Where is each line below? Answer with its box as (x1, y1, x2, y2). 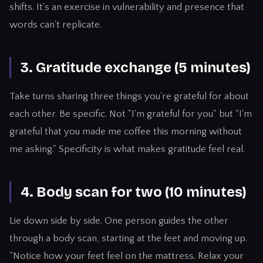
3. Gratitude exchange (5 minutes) (21, 59, 251, 76)
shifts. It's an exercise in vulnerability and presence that (9, 2, 244, 12)
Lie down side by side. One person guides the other (9, 215, 228, 226)
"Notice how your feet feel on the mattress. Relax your (9, 251, 244, 261)
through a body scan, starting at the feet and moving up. (9, 233, 247, 244)
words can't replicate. (9, 19, 102, 30)
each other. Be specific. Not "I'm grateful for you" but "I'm (9, 109, 252, 119)
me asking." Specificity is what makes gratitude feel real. (9, 144, 245, 154)
